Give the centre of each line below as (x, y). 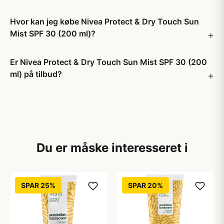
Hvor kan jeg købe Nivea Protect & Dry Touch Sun (104, 21)
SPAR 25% (38, 185)
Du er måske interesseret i (112, 148)
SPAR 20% (145, 185)
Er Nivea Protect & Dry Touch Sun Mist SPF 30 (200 (108, 62)
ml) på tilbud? (36, 74)
